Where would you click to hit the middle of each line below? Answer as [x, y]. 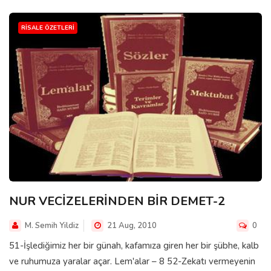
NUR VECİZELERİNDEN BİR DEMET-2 [117, 201]
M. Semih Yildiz [52, 225]
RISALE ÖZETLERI [48, 28]
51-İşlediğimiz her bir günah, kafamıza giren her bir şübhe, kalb [134, 245]
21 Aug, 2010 [131, 225]
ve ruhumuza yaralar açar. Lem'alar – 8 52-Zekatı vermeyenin [132, 261]
